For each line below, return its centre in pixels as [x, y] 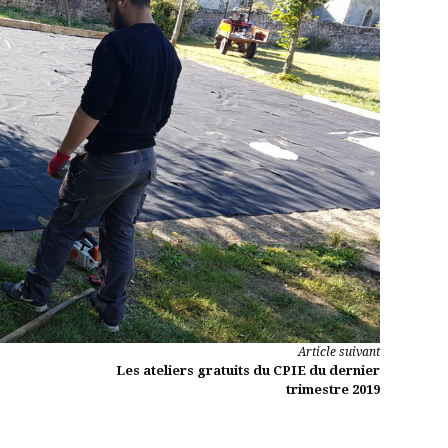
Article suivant [339, 352]
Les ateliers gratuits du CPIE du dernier [248, 371]
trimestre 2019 [333, 390]
